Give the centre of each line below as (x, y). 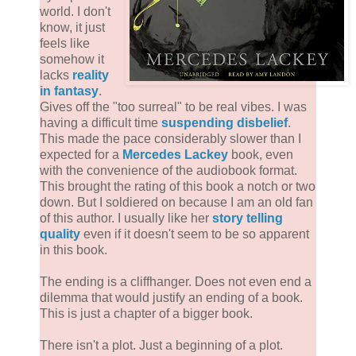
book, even (261, 154)
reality (91, 75)
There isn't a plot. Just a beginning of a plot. (161, 345)
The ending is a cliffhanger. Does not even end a (176, 281)
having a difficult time (101, 122)
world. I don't (75, 11)
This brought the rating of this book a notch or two (178, 186)
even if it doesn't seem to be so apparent (195, 234)
